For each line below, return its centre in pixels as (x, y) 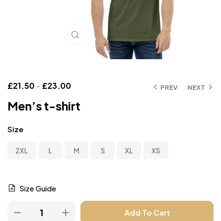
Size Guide (38, 188)
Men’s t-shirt (44, 106)
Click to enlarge (110, 34)
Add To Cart (147, 213)
